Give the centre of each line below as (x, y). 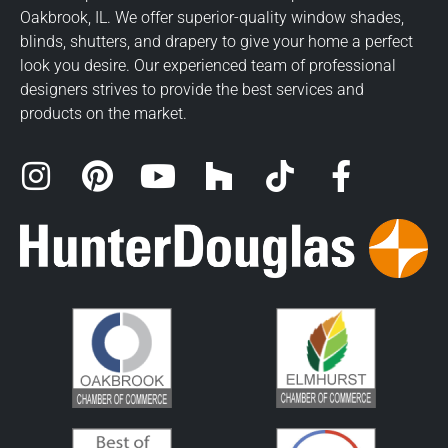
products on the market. (103, 113)
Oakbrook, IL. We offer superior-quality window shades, (212, 17)
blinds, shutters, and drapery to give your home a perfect (216, 41)
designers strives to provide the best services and (192, 89)
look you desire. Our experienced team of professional (208, 65)
